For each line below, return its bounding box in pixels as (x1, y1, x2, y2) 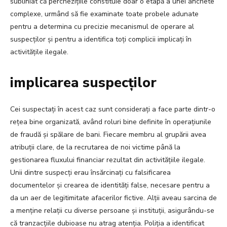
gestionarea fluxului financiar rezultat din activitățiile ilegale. (10, 155, 205, 165)
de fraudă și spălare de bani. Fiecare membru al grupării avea (10, 130, 206, 140)
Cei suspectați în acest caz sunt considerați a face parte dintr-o (10, 104, 215, 115)
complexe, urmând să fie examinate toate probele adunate (10, 9, 199, 19)
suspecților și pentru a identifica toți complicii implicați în (10, 34, 192, 45)
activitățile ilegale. (10, 47, 68, 57)
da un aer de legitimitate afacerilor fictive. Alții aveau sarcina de (10, 193, 217, 203)
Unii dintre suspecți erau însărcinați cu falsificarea (10, 168, 171, 178)
